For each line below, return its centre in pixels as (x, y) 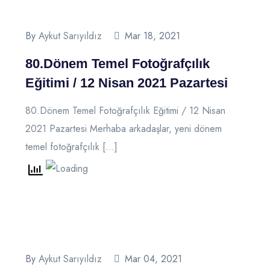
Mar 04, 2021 (153, 259)
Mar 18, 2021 (152, 36)
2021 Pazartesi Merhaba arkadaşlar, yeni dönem (124, 128)
